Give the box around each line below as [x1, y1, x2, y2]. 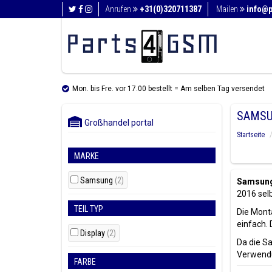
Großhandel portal [79, 118, 154, 127]
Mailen [216, 4, 240, 14]
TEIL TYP [74, 204, 103, 214]
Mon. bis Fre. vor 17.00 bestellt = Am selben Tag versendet [72, 84, 265, 93]
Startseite [236, 131, 265, 139]
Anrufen [105, 4, 133, 14]
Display [80, 228, 107, 238]
